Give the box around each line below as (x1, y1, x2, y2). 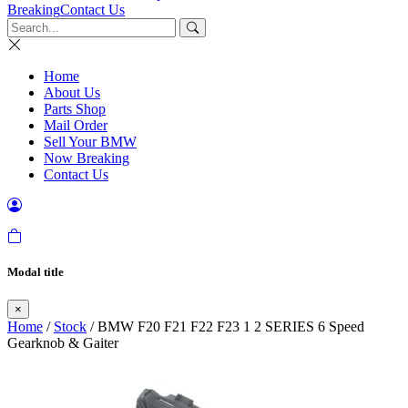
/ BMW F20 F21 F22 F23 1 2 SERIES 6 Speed (87, 319, 364, 335)
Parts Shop (44, 101, 106, 117)
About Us (44, 85, 100, 100)
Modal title (7, 265, 64, 280)
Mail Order (44, 117, 107, 133)
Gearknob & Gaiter (7, 335, 118, 352)
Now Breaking (44, 150, 129, 166)
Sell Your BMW (44, 134, 137, 149)
